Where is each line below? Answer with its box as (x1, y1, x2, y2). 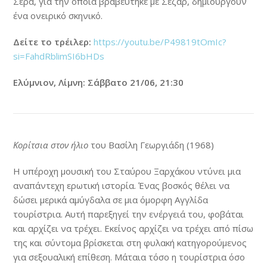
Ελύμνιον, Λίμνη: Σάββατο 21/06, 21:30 (13, 76, 184, 88)
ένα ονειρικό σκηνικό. (13, 9, 103, 21)
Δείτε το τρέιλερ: (13, 35, 92, 48)
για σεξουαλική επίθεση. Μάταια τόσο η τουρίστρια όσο (13, 250, 246, 263)
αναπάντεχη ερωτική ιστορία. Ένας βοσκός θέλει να (13, 179, 230, 191)
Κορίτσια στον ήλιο (13, 138, 89, 151)
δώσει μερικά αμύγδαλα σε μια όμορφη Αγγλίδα (13, 193, 209, 206)
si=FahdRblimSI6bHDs (13, 49, 105, 62)
